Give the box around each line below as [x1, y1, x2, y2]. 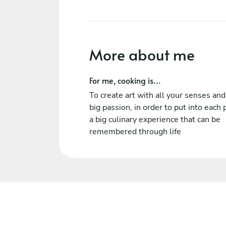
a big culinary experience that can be [89, 114, 220, 125]
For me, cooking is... [89, 75, 161, 86]
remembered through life [89, 126, 181, 137]
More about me [89, 44, 195, 65]
